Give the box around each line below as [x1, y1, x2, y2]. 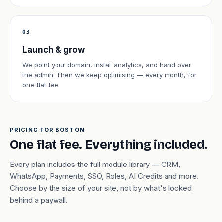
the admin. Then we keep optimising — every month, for [22, 71, 197, 79]
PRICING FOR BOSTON [10, 126, 85, 133]
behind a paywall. [10, 195, 68, 205]
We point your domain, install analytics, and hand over [22, 61, 191, 69]
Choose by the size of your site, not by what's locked [10, 183, 192, 193]
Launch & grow [22, 45, 85, 55]
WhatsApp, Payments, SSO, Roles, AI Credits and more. [10, 171, 199, 181]
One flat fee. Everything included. [10, 137, 208, 152]
